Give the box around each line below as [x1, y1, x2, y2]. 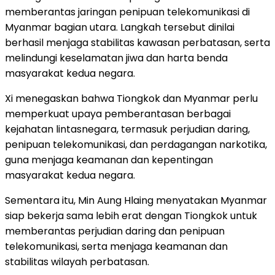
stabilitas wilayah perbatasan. [5, 254, 149, 269]
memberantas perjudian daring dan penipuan [5, 223, 225, 238]
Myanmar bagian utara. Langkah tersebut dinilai [5, 20, 234, 34]
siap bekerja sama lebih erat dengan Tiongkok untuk [5, 208, 257, 223]
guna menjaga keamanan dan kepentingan [5, 152, 213, 167]
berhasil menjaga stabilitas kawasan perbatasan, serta [5, 35, 270, 50]
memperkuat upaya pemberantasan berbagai [5, 106, 231, 121]
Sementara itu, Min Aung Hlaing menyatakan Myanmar [5, 193, 267, 207]
